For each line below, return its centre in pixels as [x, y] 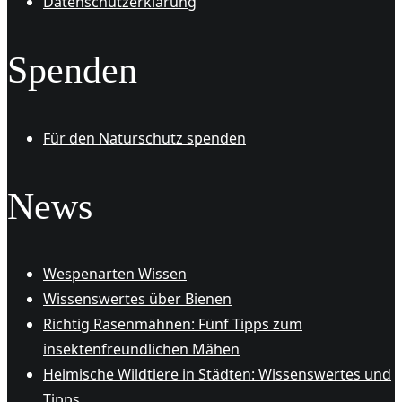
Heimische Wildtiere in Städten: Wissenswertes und [217, 375]
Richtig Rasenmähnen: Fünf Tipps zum [173, 324]
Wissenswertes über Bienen [137, 299]
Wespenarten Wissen [115, 274]
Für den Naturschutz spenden [144, 138]
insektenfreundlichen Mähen [141, 350]
